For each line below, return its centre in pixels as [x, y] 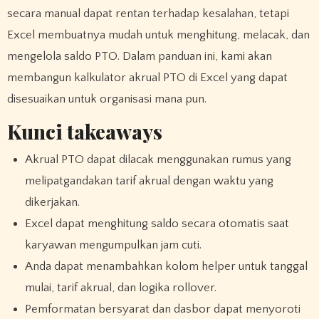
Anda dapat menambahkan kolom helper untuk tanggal [167, 267]
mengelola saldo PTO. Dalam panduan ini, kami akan [139, 57]
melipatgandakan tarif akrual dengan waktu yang [150, 181]
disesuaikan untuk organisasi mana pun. [106, 99]
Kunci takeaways [84, 131]
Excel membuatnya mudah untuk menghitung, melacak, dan [158, 35]
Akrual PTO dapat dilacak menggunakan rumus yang [158, 160]
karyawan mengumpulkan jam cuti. [114, 245]
